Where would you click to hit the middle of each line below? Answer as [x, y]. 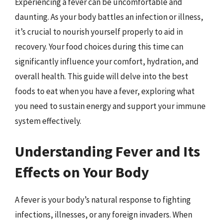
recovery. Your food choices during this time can [99, 46]
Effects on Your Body [82, 172]
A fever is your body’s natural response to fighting [103, 200]
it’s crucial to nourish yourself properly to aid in [99, 31]
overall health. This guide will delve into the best [102, 76]
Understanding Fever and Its [108, 151]
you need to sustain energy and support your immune [110, 106]
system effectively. [48, 121]
